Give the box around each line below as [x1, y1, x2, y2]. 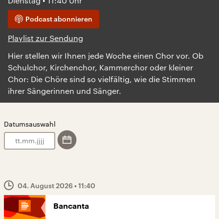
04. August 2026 [18, 181, 74, 190]
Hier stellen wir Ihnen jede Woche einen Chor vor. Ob [8, 51, 203, 60]
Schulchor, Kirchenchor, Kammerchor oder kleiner [8, 63, 193, 72]
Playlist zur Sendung [8, 33, 83, 43]
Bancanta [53, 202, 89, 210]
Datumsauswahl [4, 120, 56, 128]
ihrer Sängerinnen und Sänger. [8, 86, 121, 95]
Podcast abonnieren [25, 15, 92, 23]
